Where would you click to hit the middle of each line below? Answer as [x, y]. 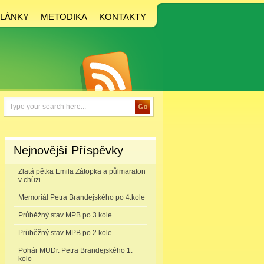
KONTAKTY [123, 17]
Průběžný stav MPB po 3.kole [65, 215]
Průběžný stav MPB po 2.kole [65, 233]
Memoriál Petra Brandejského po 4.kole [82, 197]
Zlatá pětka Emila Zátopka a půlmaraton [82, 171]
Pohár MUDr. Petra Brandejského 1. [75, 250]
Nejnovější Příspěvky [68, 150]
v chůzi [29, 180]
